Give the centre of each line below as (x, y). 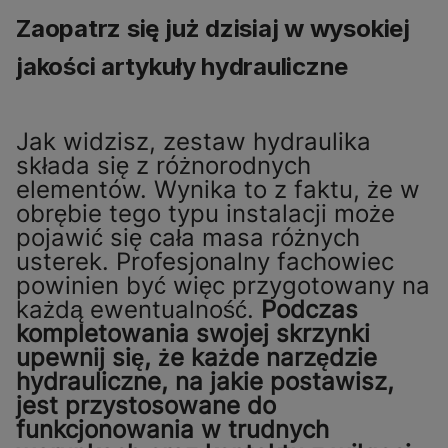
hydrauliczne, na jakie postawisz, (205, 381)
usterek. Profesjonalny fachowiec (205, 261)
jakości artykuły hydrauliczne (182, 66)
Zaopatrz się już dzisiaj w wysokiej (213, 28)
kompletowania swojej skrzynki (193, 333)
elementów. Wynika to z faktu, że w (218, 189)
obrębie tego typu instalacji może (205, 213)
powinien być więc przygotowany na (223, 285)
